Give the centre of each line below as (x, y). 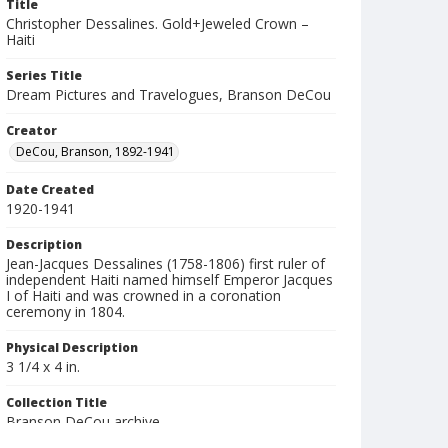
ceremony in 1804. (65, 311)
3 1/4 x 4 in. (43, 366)
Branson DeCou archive (83, 421)
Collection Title (56, 402)
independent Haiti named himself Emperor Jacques (169, 279)
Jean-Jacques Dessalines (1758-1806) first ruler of (165, 263)
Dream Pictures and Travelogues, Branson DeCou (168, 94)
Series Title (44, 75)
